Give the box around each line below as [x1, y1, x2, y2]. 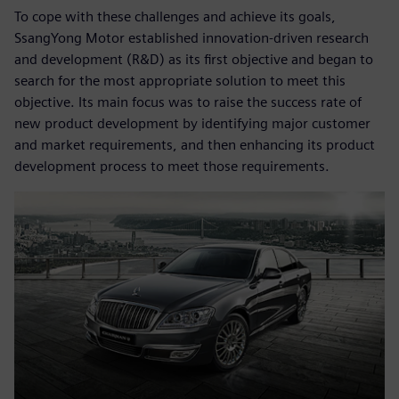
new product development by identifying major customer [14, 114, 370, 132]
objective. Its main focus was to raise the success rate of [14, 93, 362, 110]
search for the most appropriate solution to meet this [14, 71, 346, 89]
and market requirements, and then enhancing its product [14, 135, 375, 153]
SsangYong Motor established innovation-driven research [14, 28, 369, 46]
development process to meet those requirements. [14, 157, 330, 175]
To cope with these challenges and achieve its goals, [14, 7, 336, 25]
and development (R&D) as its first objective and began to [14, 50, 373, 68]
